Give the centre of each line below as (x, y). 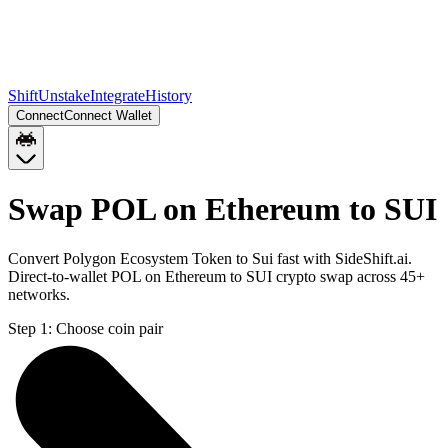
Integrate (117, 95)
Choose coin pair (109, 328)
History (168, 95)
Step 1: (30, 328)
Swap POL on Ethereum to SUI (222, 209)
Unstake (64, 95)
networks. (39, 294)
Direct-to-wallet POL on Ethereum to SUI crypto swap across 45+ (216, 276)
